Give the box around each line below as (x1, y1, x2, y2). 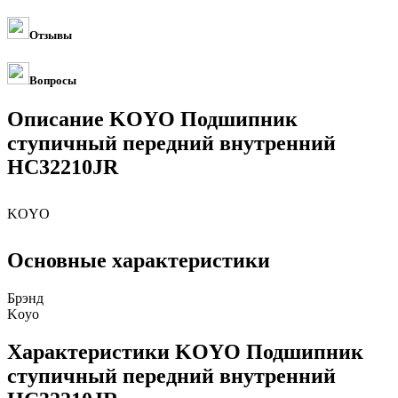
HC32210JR (7, 155, 118, 179)
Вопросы (29, 74, 76, 88)
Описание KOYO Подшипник (7, 107, 298, 131)
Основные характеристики (7, 249, 270, 273)
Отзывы (29, 28, 72, 43)
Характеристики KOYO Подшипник (7, 339, 363, 363)
